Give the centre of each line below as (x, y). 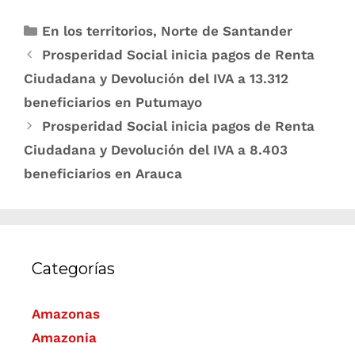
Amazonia (64, 337)
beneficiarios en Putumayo (113, 102)
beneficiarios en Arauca (103, 173)
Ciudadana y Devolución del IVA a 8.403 (156, 149)
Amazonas (66, 313)
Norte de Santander (227, 31)
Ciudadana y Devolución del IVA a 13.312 (156, 78)
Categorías (73, 268)
